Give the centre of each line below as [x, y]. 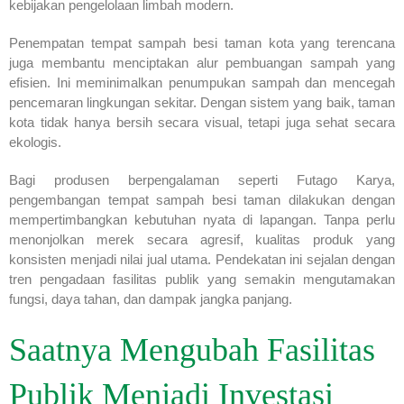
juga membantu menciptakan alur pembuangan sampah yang [202, 62]
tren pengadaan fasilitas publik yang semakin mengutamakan [202, 279]
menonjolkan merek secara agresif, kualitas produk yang [202, 239]
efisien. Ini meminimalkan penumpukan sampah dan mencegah [202, 82]
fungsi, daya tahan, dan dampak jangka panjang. [151, 298]
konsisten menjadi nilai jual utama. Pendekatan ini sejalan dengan [202, 259]
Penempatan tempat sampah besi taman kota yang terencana [202, 42]
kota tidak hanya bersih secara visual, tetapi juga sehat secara [202, 122]
